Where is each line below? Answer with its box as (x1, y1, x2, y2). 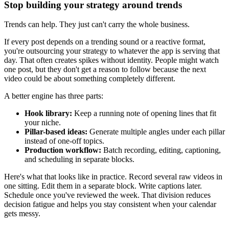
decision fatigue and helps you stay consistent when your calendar (4, 200, 216, 209)
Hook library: (25, 109, 72, 118)
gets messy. (4, 209, 40, 218)
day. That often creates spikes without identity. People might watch (4, 56, 219, 65)
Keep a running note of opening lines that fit (72, 109, 216, 118)
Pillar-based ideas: (25, 127, 87, 136)
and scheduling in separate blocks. (25, 155, 134, 164)
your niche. (25, 118, 61, 127)
